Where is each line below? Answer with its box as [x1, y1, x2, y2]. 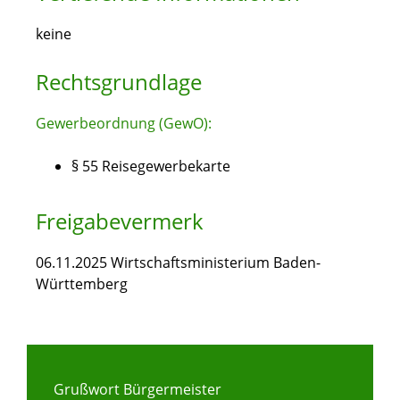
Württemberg [36, 274, 128, 295]
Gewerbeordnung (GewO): [36, 113, 212, 134]
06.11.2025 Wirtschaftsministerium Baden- [36, 253, 321, 273]
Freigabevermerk [36, 206, 204, 237]
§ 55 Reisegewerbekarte [71, 156, 230, 177]
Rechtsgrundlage [36, 67, 202, 97]
